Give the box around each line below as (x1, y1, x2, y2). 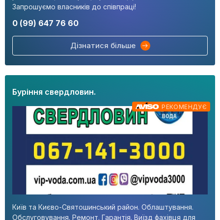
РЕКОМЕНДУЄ (162, 103, 207, 111)
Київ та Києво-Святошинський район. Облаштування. (12, 203, 193, 212)
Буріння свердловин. (12, 87, 96, 97)
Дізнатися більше (70, 41, 136, 51)
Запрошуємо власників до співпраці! (12, 2, 136, 11)
